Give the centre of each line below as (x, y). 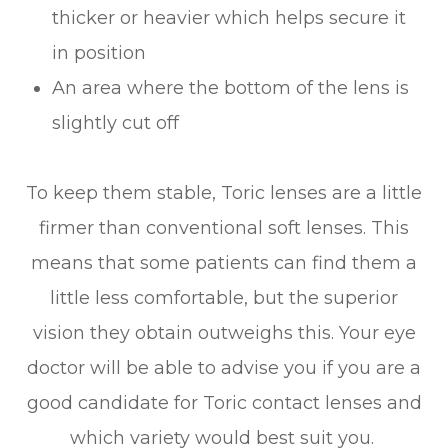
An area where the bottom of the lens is (231, 87)
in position (102, 52)
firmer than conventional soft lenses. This (224, 227)
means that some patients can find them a (224, 262)
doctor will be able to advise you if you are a (224, 367)
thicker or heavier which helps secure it (229, 17)
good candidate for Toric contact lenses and (224, 402)
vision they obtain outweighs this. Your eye (224, 332)
